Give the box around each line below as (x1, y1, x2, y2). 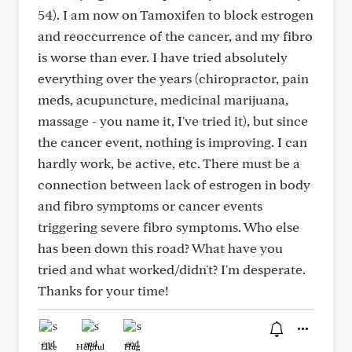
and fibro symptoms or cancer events (38, 197, 262, 214)
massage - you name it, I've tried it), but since (38, 112, 308, 129)
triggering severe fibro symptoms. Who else (38, 218, 299, 235)
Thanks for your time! (38, 282, 169, 299)
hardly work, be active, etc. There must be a (38, 155, 300, 171)
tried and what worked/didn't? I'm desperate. (38, 261, 306, 277)
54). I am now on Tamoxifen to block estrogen (38, 6, 313, 23)
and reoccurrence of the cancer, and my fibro (38, 27, 313, 44)
